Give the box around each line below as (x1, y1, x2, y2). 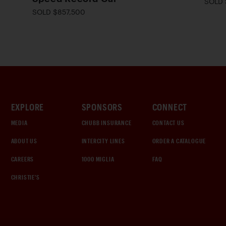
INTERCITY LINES (81, 137, 125, 144)
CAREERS (11, 155, 34, 162)
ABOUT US (11, 137, 37, 144)
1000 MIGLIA (81, 155, 115, 162)
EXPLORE (11, 101, 44, 112)
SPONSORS (81, 101, 123, 112)
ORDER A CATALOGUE (152, 137, 206, 144)
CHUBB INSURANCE (81, 119, 132, 126)
